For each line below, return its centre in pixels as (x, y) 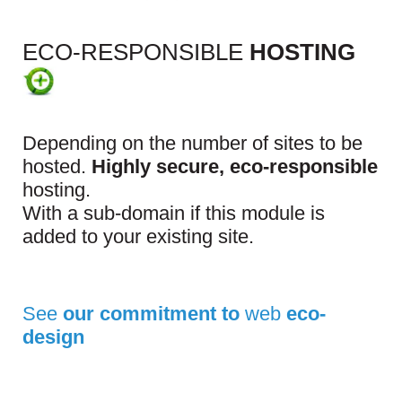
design (53, 337)
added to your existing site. (138, 237)
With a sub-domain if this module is (174, 214)
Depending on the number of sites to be (192, 144)
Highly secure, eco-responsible (235, 167)
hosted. (57, 167)
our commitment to (151, 314)
